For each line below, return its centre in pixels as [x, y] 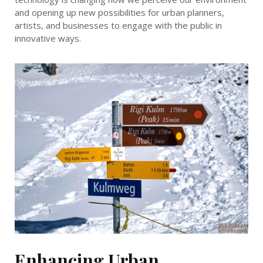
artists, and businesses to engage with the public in [118, 26]
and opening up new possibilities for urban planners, [119, 13]
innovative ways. [48, 38]
